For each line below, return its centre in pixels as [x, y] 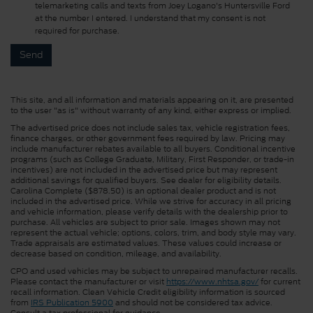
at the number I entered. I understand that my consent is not [150, 19]
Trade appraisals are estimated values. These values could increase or [146, 243]
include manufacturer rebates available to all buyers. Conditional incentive [153, 149]
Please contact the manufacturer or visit [88, 282]
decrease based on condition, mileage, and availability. [116, 254]
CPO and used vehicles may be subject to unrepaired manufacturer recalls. [154, 271]
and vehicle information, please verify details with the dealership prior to [149, 212]
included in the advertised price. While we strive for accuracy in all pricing [151, 202]
